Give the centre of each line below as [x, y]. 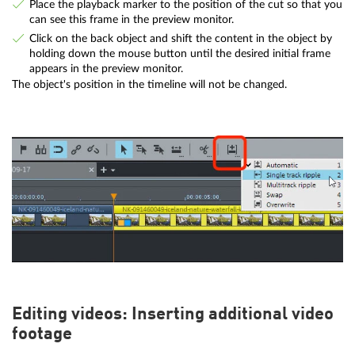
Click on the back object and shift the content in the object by [180, 39]
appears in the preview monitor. [106, 69]
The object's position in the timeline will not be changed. [149, 85]
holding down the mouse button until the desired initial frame [179, 54]
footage [42, 335]
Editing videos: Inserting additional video [173, 315]
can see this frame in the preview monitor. [131, 19]
